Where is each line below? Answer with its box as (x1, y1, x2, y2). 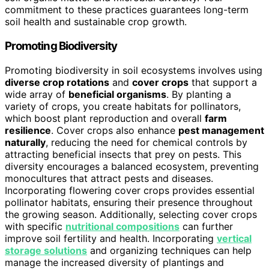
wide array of (5, 88, 68, 100)
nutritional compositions (65, 220, 180, 232)
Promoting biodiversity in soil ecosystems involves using (5, 64, 262, 76)
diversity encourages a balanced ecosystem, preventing (5, 160, 259, 172)
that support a (189, 76, 257, 88)
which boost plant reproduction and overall (5, 112, 205, 124)
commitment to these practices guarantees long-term (5, 4, 249, 16)
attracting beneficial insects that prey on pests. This (5, 148, 241, 160)
